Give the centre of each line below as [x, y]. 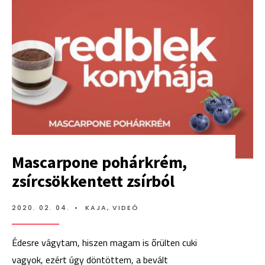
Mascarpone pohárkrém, [100, 162]
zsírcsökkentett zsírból [93, 181]
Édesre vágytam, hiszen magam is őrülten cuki [104, 243]
